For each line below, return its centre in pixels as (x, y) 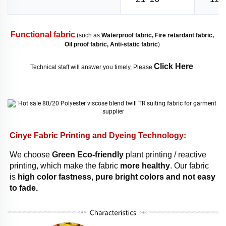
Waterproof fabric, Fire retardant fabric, (158, 36)
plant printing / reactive (165, 155)
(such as (88, 36)
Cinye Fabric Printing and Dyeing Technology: (99, 136)
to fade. (25, 188)
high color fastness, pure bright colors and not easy (117, 177)
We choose (31, 155)
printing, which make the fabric (65, 166)
